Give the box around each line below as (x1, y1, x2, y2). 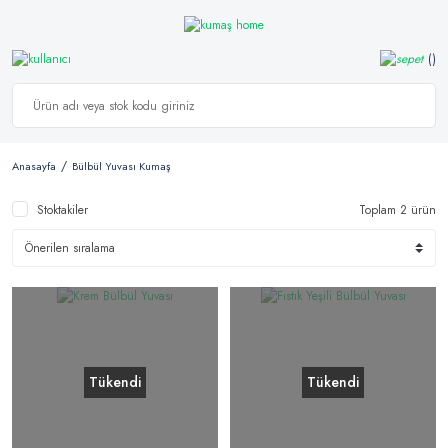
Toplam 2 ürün (359, 201, 436, 220)
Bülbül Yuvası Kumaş (72, 158, 170, 175)
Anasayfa (12, 158, 56, 175)
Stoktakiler (37, 201, 88, 220)
